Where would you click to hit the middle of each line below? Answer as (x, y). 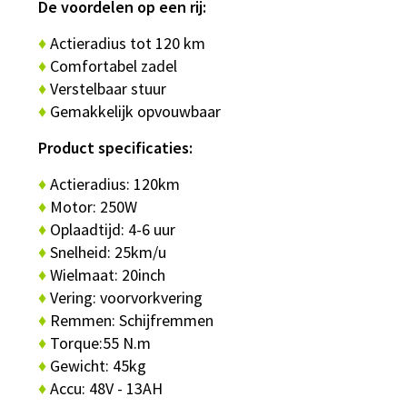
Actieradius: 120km (115, 184)
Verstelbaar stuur (108, 88)
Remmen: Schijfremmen (130, 320)
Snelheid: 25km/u (110, 252)
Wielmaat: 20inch (109, 274)
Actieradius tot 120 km (126, 43)
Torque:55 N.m (102, 342)
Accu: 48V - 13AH (106, 388)
